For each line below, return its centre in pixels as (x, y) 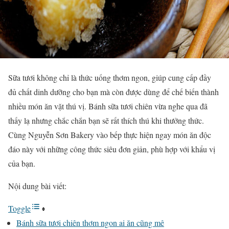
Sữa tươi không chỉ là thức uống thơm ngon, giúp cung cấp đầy (110, 77)
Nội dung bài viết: (37, 186)
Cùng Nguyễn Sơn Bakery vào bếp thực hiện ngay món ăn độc (110, 135)
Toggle (19, 208)
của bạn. (22, 163)
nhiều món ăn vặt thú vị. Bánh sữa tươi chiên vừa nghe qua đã (108, 106)
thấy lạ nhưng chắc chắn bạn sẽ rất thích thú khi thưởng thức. (106, 120)
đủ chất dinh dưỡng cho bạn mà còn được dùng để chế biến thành (113, 92)
